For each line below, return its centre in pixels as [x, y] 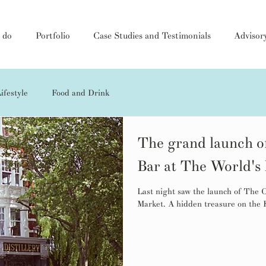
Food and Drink [81, 93]
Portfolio [53, 36]
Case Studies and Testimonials [152, 36]
